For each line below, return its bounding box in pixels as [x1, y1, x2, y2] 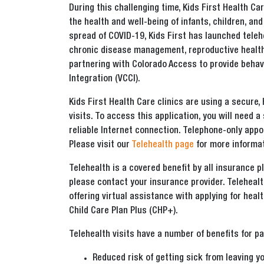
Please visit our [69, 141, 131, 151]
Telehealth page [131, 141, 194, 151]
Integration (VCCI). [69, 75, 140, 85]
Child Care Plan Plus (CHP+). [69, 207, 180, 217]
